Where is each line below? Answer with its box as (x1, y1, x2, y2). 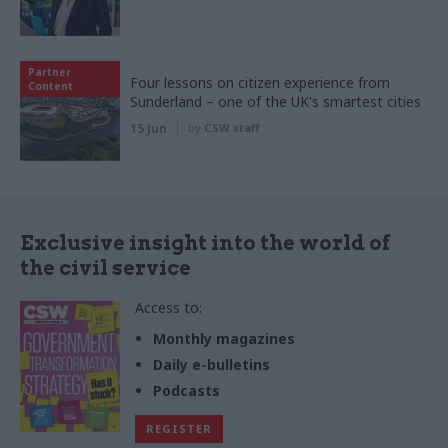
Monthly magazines (153, 328, 295, 348)
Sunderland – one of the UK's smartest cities (130, 91, 421, 111)
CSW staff (204, 119, 259, 135)
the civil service (20, 255, 191, 280)
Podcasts (153, 380, 220, 400)
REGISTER (146, 420, 212, 436)
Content (28, 78, 73, 93)
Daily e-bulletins (153, 354, 270, 374)
